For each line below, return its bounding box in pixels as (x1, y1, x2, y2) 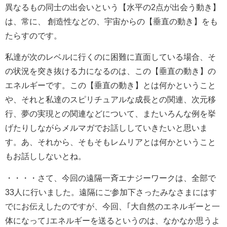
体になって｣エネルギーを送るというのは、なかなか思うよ (5, 216, 220, 225)
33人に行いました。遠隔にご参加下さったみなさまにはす (5, 187, 217, 197)
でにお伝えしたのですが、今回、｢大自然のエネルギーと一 (5, 202, 220, 211)
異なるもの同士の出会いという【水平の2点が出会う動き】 (5, 3, 220, 12)
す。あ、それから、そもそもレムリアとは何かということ (5, 138, 216, 147)
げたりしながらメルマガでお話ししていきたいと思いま (5, 124, 208, 133)
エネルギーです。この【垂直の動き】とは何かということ (5, 81, 216, 90)
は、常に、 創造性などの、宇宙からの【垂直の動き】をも (5, 17, 218, 26)
